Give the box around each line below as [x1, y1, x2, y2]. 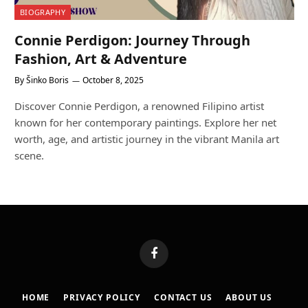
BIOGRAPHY [20, 7, 65, 18]
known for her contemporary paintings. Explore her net [14, 115, 276, 130]
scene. [14, 148, 44, 163]
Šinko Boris [26, 74, 69, 87]
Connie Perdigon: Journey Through [14, 31, 250, 50]
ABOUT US [225, 291, 273, 304]
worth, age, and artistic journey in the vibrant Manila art [14, 132, 279, 146]
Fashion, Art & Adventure [14, 49, 187, 69]
